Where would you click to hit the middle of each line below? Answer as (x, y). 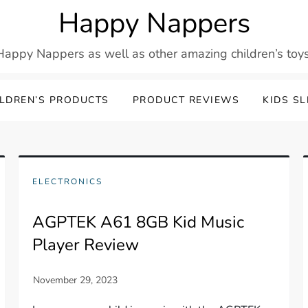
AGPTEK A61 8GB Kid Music (139, 222)
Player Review (86, 245)
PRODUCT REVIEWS (186, 100)
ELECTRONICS (68, 181)
